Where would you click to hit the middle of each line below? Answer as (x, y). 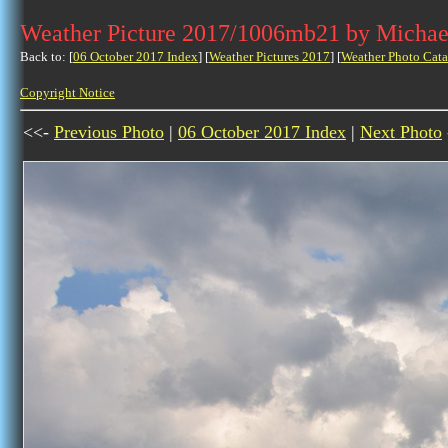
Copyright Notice (67, 92)
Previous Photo (109, 132)
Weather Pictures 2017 (269, 56)
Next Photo (401, 132)
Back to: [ (46, 56)
